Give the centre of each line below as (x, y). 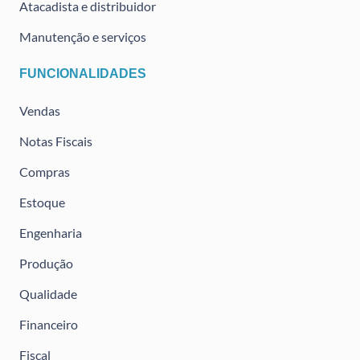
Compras (45, 172)
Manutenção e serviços (83, 37)
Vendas (40, 111)
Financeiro (49, 325)
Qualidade (48, 294)
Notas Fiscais (56, 141)
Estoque (42, 202)
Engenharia (51, 233)
